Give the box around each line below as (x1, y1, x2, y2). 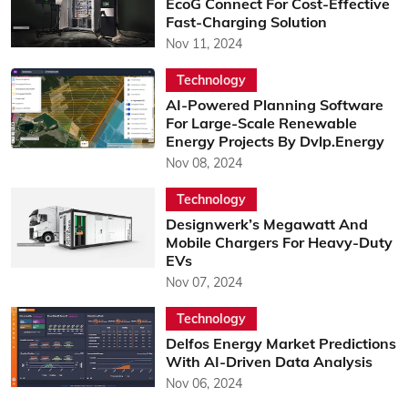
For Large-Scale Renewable (165, 113, 357, 132)
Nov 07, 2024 (165, 273, 242, 291)
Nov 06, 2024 (165, 374, 242, 392)
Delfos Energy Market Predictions (165, 333, 396, 352)
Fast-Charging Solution (165, 12, 327, 31)
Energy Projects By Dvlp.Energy (165, 131, 384, 150)
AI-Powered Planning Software (165, 95, 383, 114)
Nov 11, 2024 (165, 35, 242, 52)
